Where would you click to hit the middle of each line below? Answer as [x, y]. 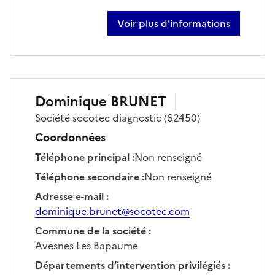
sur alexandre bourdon [170, 30]
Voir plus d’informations [174, 23]
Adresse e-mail [69, 196]
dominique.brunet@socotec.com [112, 211]
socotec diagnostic [117, 118]
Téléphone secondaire [87, 176]
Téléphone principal [82, 157]
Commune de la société [91, 230]
